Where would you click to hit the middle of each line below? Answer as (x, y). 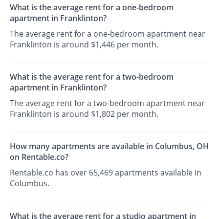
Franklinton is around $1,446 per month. (84, 44)
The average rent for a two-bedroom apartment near (108, 103)
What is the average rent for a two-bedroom (92, 77)
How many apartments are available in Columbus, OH (109, 146)
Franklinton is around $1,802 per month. (84, 114)
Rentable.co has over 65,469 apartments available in (106, 173)
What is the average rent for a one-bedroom (92, 7)
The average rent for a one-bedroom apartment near (108, 33)
